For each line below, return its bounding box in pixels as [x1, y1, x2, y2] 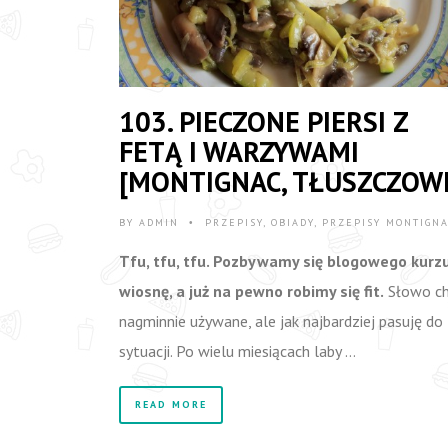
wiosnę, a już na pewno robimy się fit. [119, 280, 384, 301]
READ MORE [135, 397, 207, 411]
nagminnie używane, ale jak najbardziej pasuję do [119, 310, 443, 331]
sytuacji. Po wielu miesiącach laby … [119, 340, 356, 361]
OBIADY [271, 215, 314, 229]
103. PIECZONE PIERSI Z [119, 102, 408, 140]
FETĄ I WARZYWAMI [119, 132, 359, 170]
